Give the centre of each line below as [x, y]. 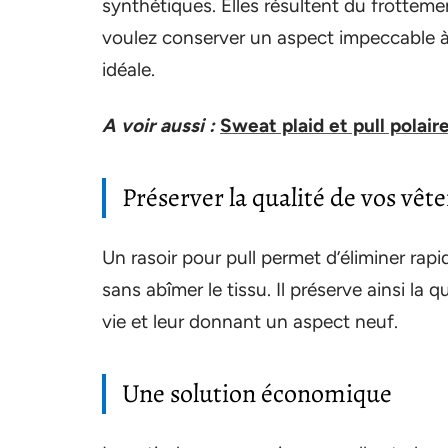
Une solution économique [257, 393]
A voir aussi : [158, 125]
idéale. [128, 69]
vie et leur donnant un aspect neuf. [250, 321]
